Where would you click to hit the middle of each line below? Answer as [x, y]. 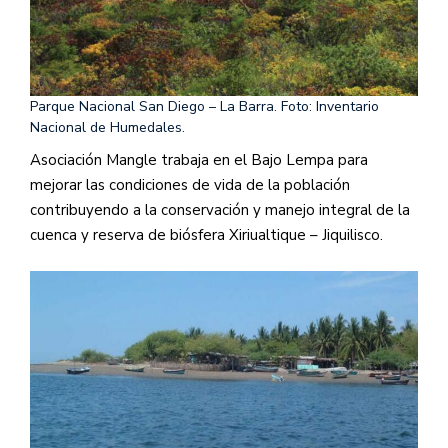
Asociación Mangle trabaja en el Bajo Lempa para [199, 160]
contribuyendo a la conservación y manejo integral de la [220, 210]
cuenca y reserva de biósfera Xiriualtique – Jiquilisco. [206, 235]
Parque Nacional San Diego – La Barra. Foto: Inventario [204, 107]
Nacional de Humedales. [107, 128]
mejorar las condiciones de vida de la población [190, 185]
